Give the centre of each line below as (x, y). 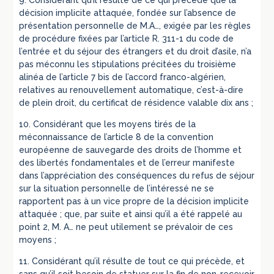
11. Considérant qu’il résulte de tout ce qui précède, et (132, 261)
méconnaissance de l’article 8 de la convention (117, 137)
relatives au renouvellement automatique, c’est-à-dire (131, 90)
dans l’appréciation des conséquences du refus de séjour (137, 176)
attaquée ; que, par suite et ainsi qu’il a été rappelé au (131, 214)
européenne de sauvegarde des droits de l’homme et (131, 150)
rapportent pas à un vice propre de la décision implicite (134, 202)
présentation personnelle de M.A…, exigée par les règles (135, 26)
